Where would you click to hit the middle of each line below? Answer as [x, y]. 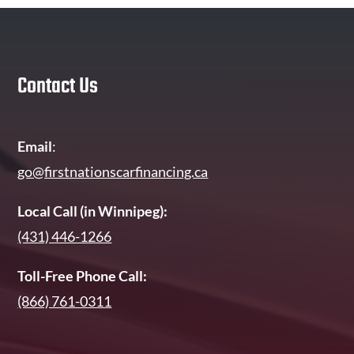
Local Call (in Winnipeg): [93, 211]
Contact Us [58, 87]
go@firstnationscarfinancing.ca [113, 172]
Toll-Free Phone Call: [83, 276]
